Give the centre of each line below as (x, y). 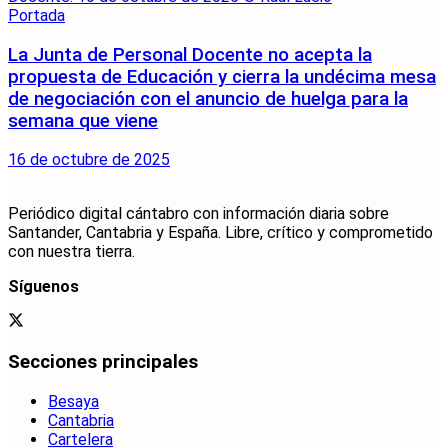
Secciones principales (103, 362)
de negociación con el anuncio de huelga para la (208, 98)
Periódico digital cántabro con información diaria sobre (198, 214)
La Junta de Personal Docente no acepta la (190, 54)
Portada (36, 15)
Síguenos (43, 287)
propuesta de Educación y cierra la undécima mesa (222, 76)
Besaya (73, 401)
